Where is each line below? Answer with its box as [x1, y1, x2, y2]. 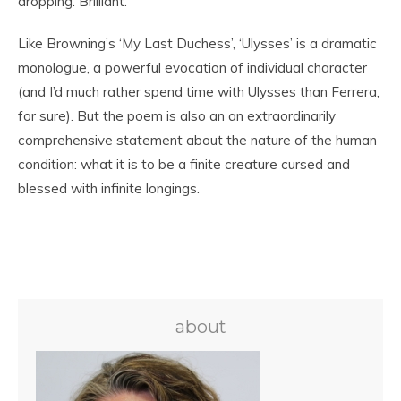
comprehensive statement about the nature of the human [18, 132, 377, 149]
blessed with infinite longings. [18, 180, 200, 197]
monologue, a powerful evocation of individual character [18, 59, 367, 76]
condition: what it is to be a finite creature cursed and [18, 156, 350, 173]
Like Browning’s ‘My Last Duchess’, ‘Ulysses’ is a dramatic [18, 35, 377, 52]
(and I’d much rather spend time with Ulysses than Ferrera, [18, 83, 380, 100]
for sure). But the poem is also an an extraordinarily [18, 107, 336, 124]
